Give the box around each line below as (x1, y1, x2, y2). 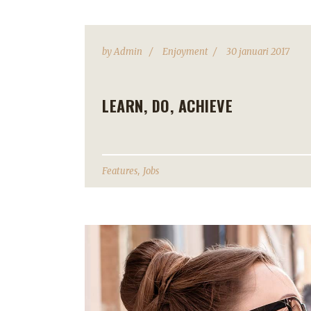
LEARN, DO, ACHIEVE (102, 94, 233, 117)
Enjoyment (162, 45, 208, 58)
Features (102, 165, 137, 177)
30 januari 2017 (226, 45, 289, 58)
